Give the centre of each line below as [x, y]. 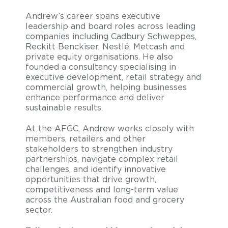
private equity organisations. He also [99, 57]
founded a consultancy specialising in [101, 67]
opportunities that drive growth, [91, 179]
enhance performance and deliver [95, 97]
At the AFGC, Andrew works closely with [110, 129]
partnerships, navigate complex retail [102, 159]
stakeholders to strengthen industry [99, 149]
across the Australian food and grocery [105, 200]
